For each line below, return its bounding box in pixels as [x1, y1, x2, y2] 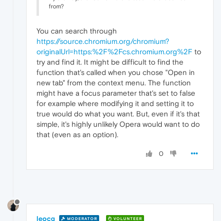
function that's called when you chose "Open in [37, 68, 195, 76]
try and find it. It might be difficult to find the [37, 57, 184, 66]
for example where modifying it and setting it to [37, 99, 194, 108]
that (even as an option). [37, 130, 118, 139]
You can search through [37, 26, 117, 35]
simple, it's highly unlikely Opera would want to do [37, 119, 200, 128]
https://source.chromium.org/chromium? [37, 37, 169, 45]
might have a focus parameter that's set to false [37, 88, 195, 97]
